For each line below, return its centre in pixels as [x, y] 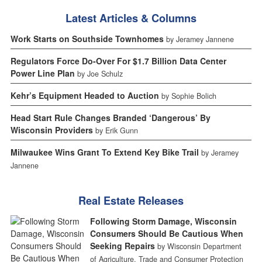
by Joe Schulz [100, 73]
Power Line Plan [42, 73]
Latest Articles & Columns [131, 18]
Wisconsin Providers [51, 130]
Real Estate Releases [131, 200]
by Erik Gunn [116, 130]
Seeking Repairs [122, 245]
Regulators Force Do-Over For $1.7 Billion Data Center [118, 61]
